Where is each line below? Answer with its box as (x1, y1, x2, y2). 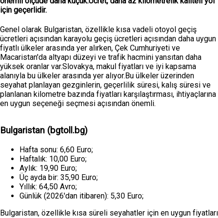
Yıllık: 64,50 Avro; (19, 182, 77, 191)
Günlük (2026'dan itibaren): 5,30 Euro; (19, 191, 144, 200)
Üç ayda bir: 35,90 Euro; (19, 172, 98, 182)
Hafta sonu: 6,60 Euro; (19, 145, 93, 154)
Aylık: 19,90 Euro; (19, 163, 77, 173)
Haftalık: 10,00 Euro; (19, 154, 87, 163)
